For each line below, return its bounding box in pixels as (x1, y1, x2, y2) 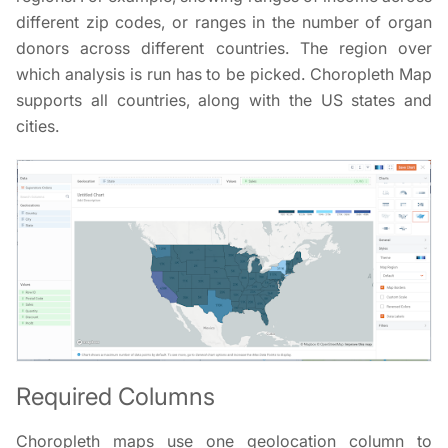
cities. (16, 116, 59, 137)
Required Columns (16, 382, 215, 411)
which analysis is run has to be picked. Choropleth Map (16, 64, 432, 85)
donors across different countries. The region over (16, 38, 432, 59)
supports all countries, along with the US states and (16, 90, 432, 111)
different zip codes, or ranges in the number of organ (16, 12, 432, 33)
